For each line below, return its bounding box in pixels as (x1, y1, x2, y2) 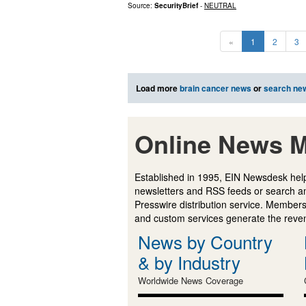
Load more (136, 82, 180, 95)
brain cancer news (180, 82, 251, 95)
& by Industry (138, 249, 240, 275)
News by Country (138, 229, 273, 255)
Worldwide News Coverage (138, 274, 243, 288)
